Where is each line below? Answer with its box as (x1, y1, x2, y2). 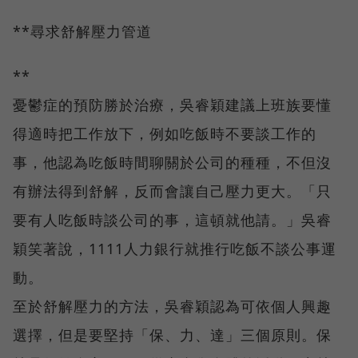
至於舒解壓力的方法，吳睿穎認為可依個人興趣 (13, 296, 332, 316)
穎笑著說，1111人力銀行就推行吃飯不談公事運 (13, 238, 336, 258)
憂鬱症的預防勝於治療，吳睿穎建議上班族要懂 (13, 94, 332, 114)
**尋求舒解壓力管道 (13, 21, 152, 41)
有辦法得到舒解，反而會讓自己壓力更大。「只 (13, 181, 332, 201)
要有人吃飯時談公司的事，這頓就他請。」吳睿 (13, 209, 332, 229)
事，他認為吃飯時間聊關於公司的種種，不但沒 (13, 152, 332, 172)
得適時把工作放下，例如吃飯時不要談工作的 (13, 123, 316, 143)
